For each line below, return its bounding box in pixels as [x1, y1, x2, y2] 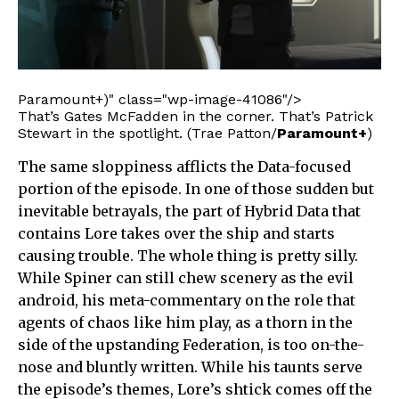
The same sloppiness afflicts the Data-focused [18, 158, 351, 176]
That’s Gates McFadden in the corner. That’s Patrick [18, 108, 373, 126]
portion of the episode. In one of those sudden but [18, 180, 374, 199]
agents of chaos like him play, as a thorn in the [18, 313, 353, 332]
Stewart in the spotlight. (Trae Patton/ [18, 125, 277, 142]
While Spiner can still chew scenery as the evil [18, 269, 354, 288]
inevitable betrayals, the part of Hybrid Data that [18, 202, 361, 221]
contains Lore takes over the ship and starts [18, 224, 335, 243]
